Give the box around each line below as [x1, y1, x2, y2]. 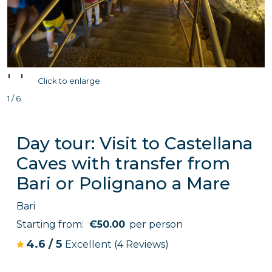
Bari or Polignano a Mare [16, 173, 230, 194]
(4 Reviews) [114, 239, 169, 250]
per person [129, 219, 183, 230]
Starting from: [16, 219, 86, 230]
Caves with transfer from [16, 153, 230, 174]
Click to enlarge [38, 76, 100, 86]
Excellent [65, 239, 114, 250]
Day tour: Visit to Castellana [16, 133, 253, 154]
